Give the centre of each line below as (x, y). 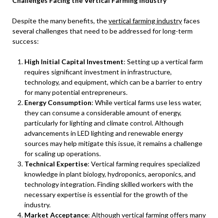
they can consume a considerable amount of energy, (103, 113)
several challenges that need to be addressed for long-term (102, 31)
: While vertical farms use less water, (146, 102)
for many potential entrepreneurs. (76, 92)
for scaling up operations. (63, 154)
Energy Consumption (58, 102)
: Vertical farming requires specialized (144, 164)
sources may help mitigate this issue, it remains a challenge (113, 143)
